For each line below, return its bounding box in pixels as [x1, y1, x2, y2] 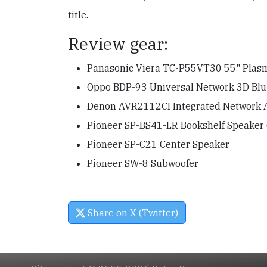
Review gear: [68, 32, 168, 55]
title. [68, 8, 88, 21]
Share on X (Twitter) [85, 206, 178, 219]
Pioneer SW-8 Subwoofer [87, 157, 198, 169]
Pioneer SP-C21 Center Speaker [87, 138, 229, 150]
